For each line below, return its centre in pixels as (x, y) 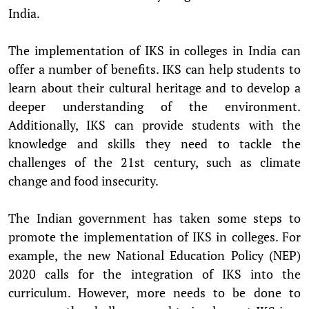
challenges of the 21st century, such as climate (154, 162)
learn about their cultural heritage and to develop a (154, 87)
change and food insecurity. (83, 180)
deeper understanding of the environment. (154, 106)
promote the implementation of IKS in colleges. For (154, 236)
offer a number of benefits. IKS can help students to (154, 69)
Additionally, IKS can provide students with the (154, 124)
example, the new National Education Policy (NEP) (154, 255)
